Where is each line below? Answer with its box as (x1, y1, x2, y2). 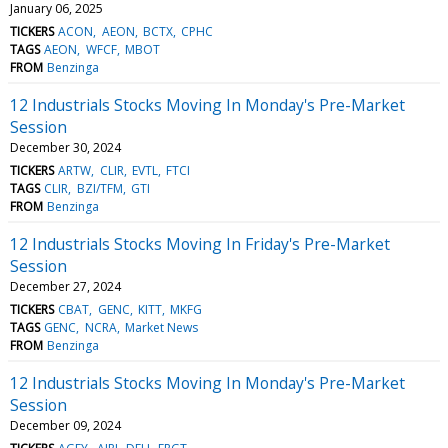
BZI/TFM (76, 179, 123, 197)
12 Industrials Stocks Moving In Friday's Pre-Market (10, 232, 390, 255)
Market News (124, 318, 198, 336)
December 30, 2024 (10, 138, 121, 156)
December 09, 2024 (10, 416, 121, 434)
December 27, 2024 (10, 277, 121, 295)
